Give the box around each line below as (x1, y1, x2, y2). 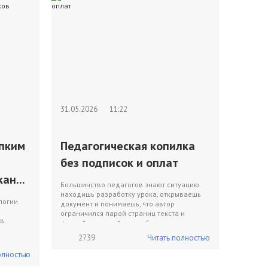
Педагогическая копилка (60, 138, 195, 154)
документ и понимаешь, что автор (60, 199, 175, 208)
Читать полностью (147, 233, 210, 243)
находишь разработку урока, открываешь (60, 190, 201, 199)
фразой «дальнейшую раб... (60, 218, 156, 227)
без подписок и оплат (60, 155, 178, 170)
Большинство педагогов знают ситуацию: (60, 180, 201, 189)
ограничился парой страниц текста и (60, 209, 185, 218)
